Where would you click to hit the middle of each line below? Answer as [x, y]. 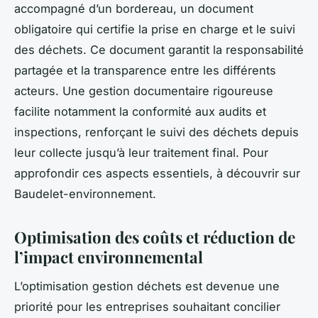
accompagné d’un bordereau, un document [134, 9]
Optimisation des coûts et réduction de [155, 237]
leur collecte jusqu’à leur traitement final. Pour [141, 153]
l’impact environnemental [109, 257]
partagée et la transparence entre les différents [145, 71]
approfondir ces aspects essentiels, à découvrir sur [157, 174]
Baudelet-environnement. [85, 194]
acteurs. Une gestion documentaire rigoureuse [144, 91]
